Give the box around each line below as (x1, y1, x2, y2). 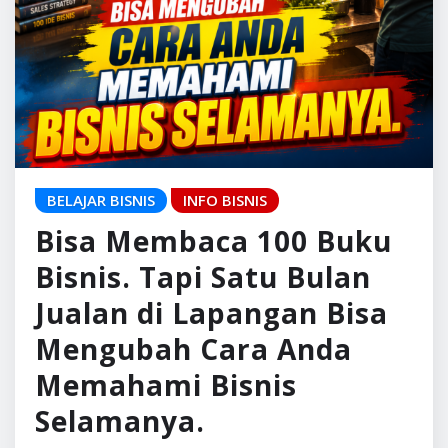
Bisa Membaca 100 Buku (35, 320, 392, 359)
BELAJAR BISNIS (47, 288, 155, 309)
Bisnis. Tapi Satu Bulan (35, 356, 371, 395)
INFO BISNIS (183, 288, 267, 309)
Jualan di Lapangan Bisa (35, 392, 388, 431)
